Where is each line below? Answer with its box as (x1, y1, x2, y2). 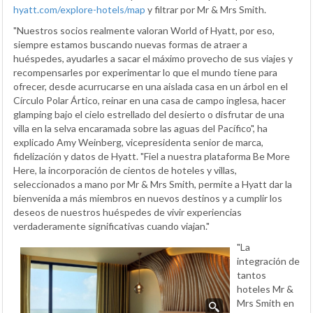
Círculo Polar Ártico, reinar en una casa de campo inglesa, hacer (13, 94, 286, 106)
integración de (237, 254, 300, 267)
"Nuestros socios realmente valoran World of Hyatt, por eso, (13, 24, 275, 36)
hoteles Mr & (237, 282, 293, 295)
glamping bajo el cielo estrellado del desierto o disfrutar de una (13, 108, 284, 120)
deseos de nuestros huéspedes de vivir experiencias (13, 205, 242, 218)
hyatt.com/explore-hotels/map (13, 3, 145, 15)
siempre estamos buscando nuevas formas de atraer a (13, 38, 247, 50)
